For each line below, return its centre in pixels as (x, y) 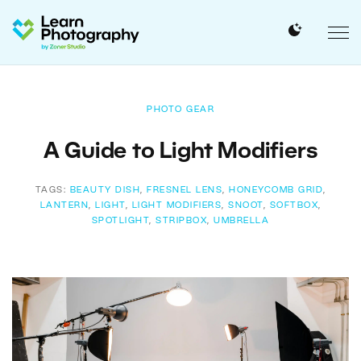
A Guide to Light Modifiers (180, 152)
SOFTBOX (294, 205)
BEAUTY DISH (105, 190)
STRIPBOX (182, 221)
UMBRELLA (242, 221)
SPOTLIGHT (120, 221)
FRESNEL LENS (185, 190)
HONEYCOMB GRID (276, 190)
